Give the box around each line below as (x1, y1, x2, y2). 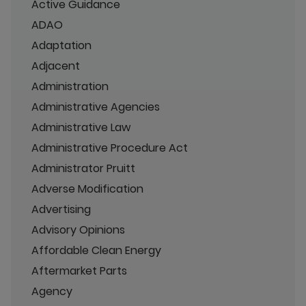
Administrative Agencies (31, 98, 160, 115)
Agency (31, 283, 72, 299)
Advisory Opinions (31, 221, 125, 238)
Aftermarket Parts (31, 262, 127, 279)
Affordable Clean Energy (31, 242, 161, 258)
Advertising (31, 201, 91, 217)
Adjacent (31, 57, 80, 74)
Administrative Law (31, 119, 130, 135)
